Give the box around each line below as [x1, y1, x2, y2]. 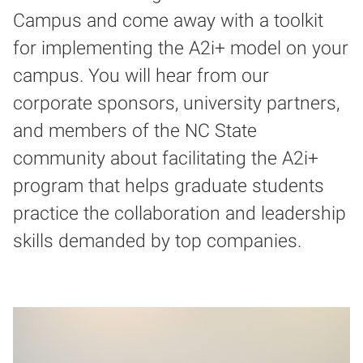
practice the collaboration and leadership [13, 202, 346, 224]
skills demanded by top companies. [13, 229, 301, 252]
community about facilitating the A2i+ [13, 147, 318, 169]
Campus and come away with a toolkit [13, 9, 323, 32]
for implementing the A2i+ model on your [13, 36, 348, 59]
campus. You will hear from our [13, 64, 269, 87]
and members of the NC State [13, 119, 257, 142]
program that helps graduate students [13, 174, 324, 197]
